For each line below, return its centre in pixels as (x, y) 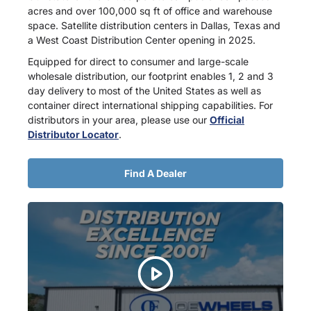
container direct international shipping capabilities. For (150, 105)
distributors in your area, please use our (119, 119)
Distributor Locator (73, 134)
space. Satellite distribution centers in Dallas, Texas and (154, 25)
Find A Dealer (155, 173)
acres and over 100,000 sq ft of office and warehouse (150, 10)
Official (227, 119)
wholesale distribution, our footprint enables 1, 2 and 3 (151, 76)
